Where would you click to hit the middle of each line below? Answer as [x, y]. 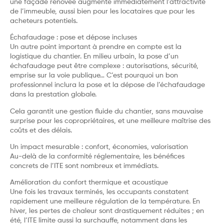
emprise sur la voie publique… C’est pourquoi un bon [94, 76]
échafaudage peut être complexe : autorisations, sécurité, [104, 66]
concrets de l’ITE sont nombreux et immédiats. [84, 166]
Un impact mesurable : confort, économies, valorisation [99, 147]
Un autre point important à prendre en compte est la [96, 47]
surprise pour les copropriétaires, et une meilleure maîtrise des [110, 121]
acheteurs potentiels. [44, 21]
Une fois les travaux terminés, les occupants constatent [99, 192]
